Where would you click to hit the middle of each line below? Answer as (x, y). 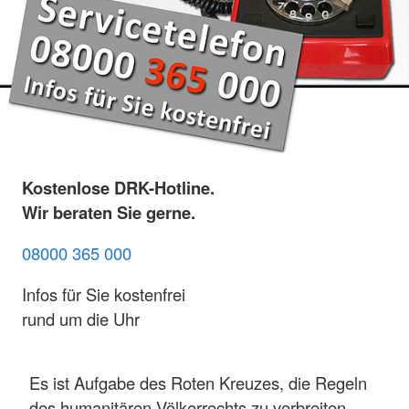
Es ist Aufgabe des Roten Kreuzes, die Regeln (198, 382)
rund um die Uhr (81, 319)
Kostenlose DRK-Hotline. (118, 187)
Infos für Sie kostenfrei (104, 294)
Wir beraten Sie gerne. (109, 212)
